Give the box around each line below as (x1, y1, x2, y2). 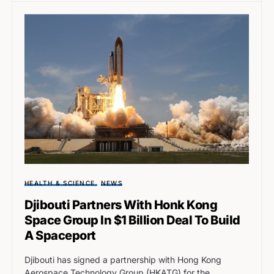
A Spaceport (24, 228, 96, 243)
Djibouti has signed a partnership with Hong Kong (24, 254, 221, 265)
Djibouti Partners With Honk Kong (24, 197, 217, 212)
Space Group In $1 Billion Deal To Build (24, 212, 240, 228)
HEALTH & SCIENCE (24, 179, 95, 187)
